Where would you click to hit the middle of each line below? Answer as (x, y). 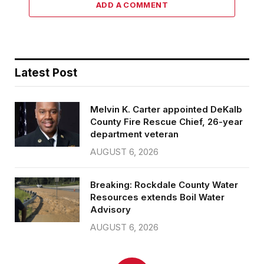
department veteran (134, 134)
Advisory (110, 209)
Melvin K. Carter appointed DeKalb (166, 109)
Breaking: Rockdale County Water (164, 184)
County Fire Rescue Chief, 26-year (166, 121)
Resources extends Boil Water (157, 197)
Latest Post (46, 72)
